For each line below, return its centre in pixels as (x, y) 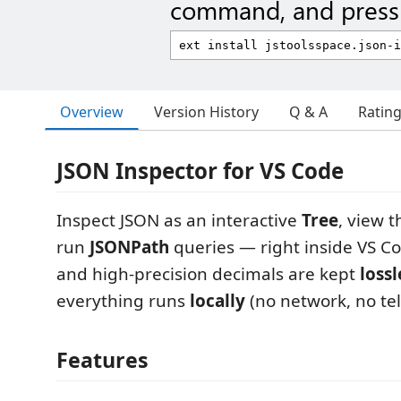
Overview (92, 111)
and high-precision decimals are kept (208, 274)
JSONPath (129, 247)
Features (102, 359)
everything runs (123, 301)
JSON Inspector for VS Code (200, 171)
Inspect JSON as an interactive (179, 220)
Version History (206, 112)
